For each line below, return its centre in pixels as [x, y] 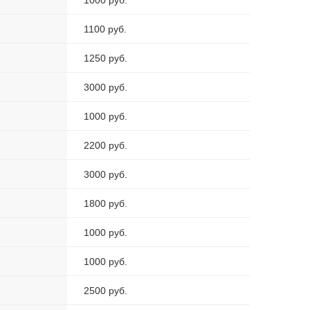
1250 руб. [106, 58]
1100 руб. [105, 29]
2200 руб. [106, 146]
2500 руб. [106, 291]
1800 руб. [106, 204]
